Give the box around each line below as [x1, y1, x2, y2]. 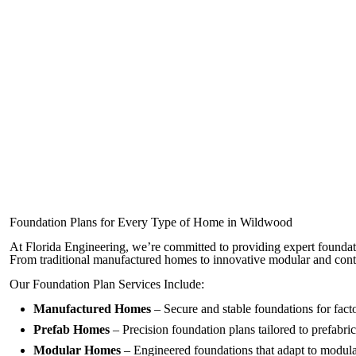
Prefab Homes [33, 322, 110, 336]
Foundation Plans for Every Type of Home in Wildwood [10, 215, 292, 229]
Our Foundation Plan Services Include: [10, 277, 204, 291]
